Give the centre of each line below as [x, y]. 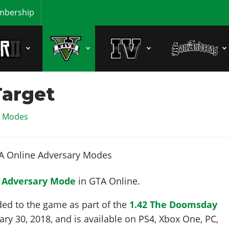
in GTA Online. [108, 181]
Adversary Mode [39, 181]
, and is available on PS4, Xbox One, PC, [135, 219]
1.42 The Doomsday [174, 204]
